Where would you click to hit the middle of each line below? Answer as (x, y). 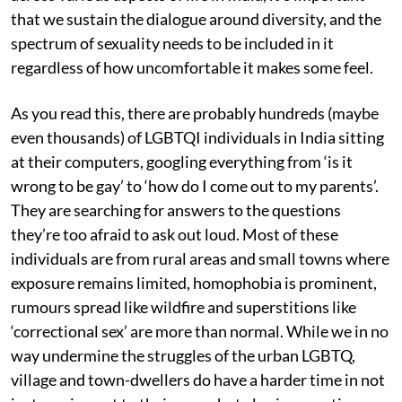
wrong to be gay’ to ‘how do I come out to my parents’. (195, 185)
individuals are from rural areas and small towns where (200, 258)
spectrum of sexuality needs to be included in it (172, 43)
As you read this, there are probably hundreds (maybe (195, 113)
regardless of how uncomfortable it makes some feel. (192, 67)
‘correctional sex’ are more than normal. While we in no (200, 331)
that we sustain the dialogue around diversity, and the (196, 18)
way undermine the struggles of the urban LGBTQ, (183, 355)
